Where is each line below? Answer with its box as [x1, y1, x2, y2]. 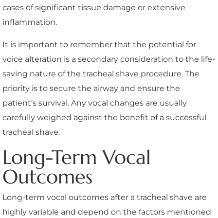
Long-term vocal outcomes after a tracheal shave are [2, 192, 207, 202]
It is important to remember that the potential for [2, 39, 196, 49]
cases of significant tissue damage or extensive [2, 2, 185, 12]
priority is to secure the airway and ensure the [2, 83, 180, 93]
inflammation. [2, 17, 57, 27]
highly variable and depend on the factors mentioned [2, 207, 211, 217]
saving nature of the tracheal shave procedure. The [2, 69, 200, 78]
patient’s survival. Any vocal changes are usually [2, 98, 187, 108]
